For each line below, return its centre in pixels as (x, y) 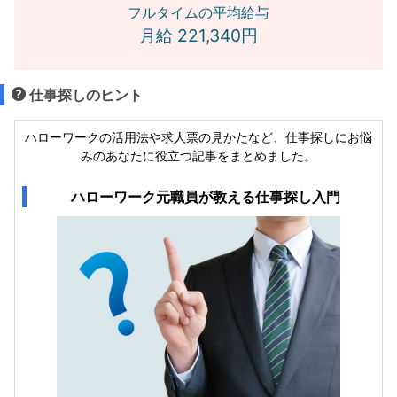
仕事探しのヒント (84, 95)
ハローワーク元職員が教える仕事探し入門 (205, 197)
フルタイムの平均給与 (198, 13)
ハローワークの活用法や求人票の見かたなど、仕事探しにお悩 (198, 137)
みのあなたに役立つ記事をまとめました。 (198, 156)
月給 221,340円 (198, 36)
